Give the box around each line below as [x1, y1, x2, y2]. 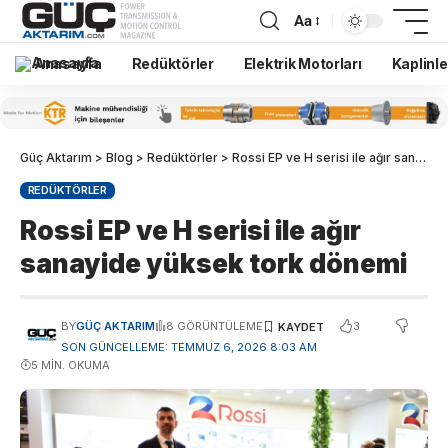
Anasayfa [34, 54, 102, 72]
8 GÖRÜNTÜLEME [165, 319, 263, 334]
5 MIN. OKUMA [31, 358, 110, 373]
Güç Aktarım [20, 149, 92, 165]
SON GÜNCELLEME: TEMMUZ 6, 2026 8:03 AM [60, 340, 317, 355]
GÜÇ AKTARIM [75, 319, 155, 334]
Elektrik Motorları [243, 55, 362, 72]
